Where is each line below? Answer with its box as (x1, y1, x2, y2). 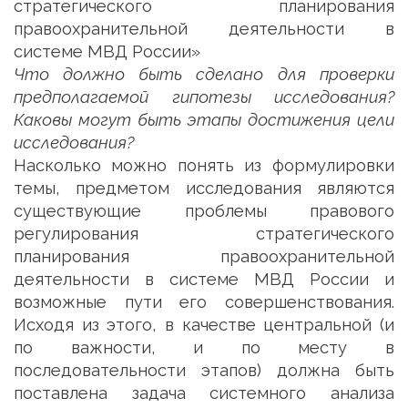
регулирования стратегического (14, 224, 394, 243)
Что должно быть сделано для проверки (13, 65, 394, 84)
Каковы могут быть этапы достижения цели (14, 110, 394, 129)
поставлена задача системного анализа (14, 383, 394, 403)
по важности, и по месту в (14, 338, 394, 357)
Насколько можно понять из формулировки (13, 156, 394, 175)
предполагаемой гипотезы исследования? (14, 87, 394, 107)
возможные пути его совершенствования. (14, 292, 394, 311)
